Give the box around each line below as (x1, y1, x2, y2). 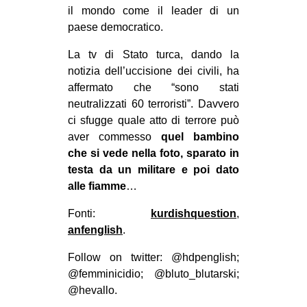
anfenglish (68, 224, 123, 236)
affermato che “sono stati (68, 82, 239, 94)
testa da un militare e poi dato (68, 164, 239, 176)
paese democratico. (68, 21, 163, 34)
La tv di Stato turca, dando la (68, 49, 239, 61)
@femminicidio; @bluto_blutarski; (68, 268, 239, 280)
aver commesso (68, 131, 161, 143)
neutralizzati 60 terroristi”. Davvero (68, 98, 239, 110)
